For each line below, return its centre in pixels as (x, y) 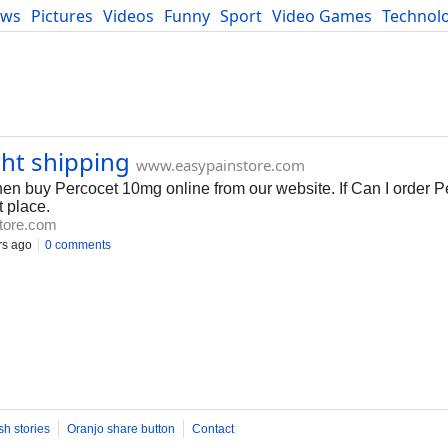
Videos (128, 16)
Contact (213, 429)
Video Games (322, 16)
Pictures (62, 16)
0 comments (78, 245)
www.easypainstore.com (220, 165)
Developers (50, 38)
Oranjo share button (121, 429)
